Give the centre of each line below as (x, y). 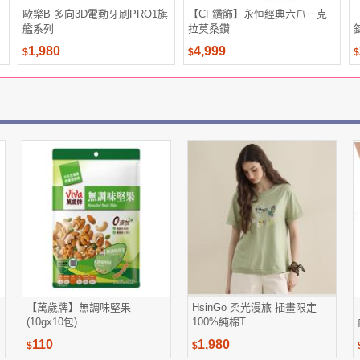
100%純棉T (219, 322)
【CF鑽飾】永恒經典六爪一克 (258, 14)
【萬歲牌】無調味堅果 (79, 307)
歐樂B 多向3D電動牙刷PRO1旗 (95, 14)
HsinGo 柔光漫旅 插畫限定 (254, 307)
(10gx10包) (52, 322)
